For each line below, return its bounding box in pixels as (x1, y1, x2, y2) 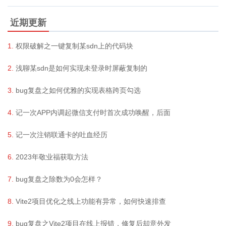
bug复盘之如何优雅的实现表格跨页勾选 (16, 86, 141, 94)
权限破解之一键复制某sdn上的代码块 (16, 42, 133, 50)
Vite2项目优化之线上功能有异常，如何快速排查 (16, 197, 166, 205)
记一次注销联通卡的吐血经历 (16, 131, 107, 139)
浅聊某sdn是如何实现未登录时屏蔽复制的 (16, 64, 147, 72)
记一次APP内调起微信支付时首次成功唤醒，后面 (16, 108, 171, 117)
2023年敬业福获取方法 (16, 153, 88, 161)
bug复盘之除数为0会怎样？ (16, 175, 102, 183)
